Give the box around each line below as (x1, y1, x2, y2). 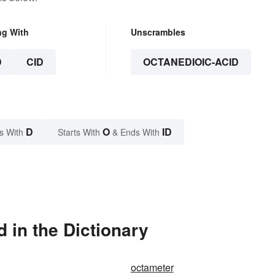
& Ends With (110, 125, 162, 138)
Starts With (58, 125, 103, 138)
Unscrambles (130, 25, 185, 38)
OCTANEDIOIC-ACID (142, 54, 239, 69)
